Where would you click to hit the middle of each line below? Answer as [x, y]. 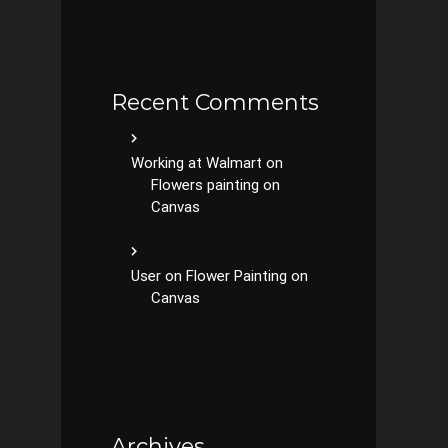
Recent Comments [215, 102]
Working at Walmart [196, 163]
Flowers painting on [215, 185]
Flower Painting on [247, 276]
